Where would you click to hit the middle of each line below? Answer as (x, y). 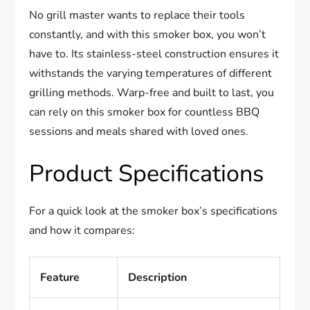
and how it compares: (82, 230)
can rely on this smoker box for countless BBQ (145, 112)
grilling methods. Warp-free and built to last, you (152, 92)
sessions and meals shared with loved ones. (139, 131)
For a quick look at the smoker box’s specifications (154, 211)
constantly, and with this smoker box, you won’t (148, 34)
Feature (60, 277)
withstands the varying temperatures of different (151, 73)
